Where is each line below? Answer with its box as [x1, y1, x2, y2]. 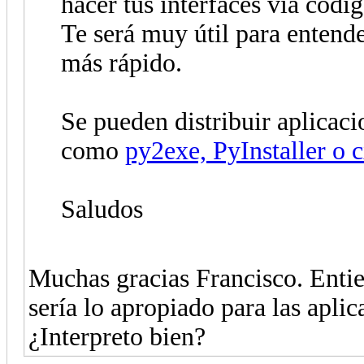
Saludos [61, 194, 143, 223]
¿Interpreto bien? [28, 322, 206, 351]
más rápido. [61, 48, 182, 77]
